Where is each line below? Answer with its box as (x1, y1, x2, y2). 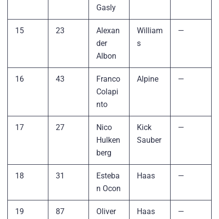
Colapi (96, 87, 118, 96)
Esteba (96, 171, 120, 180)
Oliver (96, 206, 116, 216)
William (137, 25, 163, 35)
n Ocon (96, 183, 121, 193)
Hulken (96, 135, 120, 145)
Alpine (137, 74, 158, 84)
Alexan (96, 25, 120, 35)
